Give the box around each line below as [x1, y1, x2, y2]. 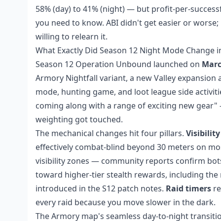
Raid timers [166, 183, 211, 194]
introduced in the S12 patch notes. [36, 183, 166, 194]
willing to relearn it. [36, 31, 108, 42]
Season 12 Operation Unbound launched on [36, 59, 202, 70]
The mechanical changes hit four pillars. [36, 128, 186, 139]
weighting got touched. [36, 114, 123, 125]
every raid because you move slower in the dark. [36, 197, 216, 208]
